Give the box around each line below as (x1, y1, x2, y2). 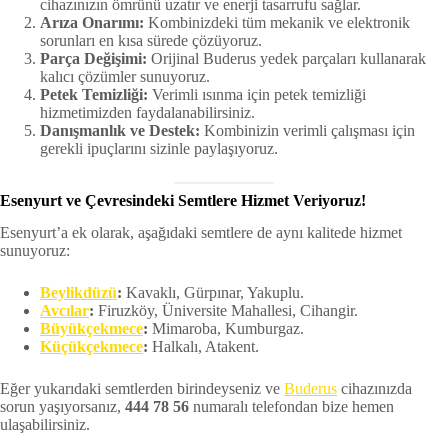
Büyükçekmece (40, 320, 143, 338)
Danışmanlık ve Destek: (40, 121, 200, 139)
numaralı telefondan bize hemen (189, 398, 394, 416)
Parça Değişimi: (40, 49, 147, 67)
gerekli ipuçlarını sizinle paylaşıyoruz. (40, 139, 278, 157)
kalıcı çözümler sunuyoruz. (40, 67, 210, 85)
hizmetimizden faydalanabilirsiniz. (40, 103, 255, 121)
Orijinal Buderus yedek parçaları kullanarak (147, 49, 426, 67)
